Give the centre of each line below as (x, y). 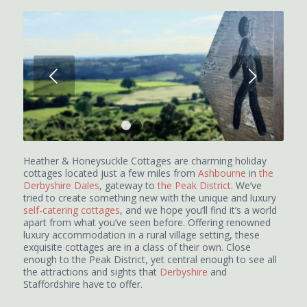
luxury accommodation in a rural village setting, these (141, 235)
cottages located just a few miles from (110, 173)
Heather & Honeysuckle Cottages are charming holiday (145, 161)
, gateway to (128, 185)
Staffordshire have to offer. (83, 284)
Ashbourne (222, 173)
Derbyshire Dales (61, 185)
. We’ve (246, 185)
